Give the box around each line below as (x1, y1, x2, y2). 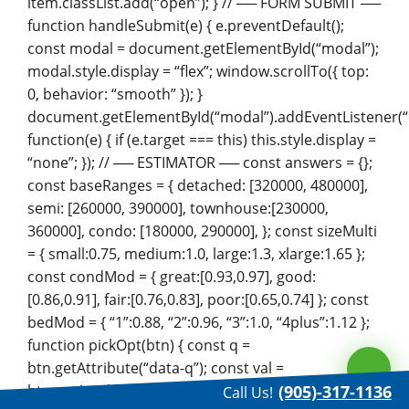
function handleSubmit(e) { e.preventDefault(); (27, 15, 344, 36)
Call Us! (222, 383, 273, 404)
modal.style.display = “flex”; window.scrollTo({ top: (27, 60, 369, 81)
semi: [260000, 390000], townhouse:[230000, (27, 197, 329, 218)
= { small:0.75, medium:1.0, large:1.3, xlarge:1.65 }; (27, 243, 365, 264)
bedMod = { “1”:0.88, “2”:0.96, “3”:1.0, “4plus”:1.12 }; (27, 311, 370, 332)
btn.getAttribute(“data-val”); (27, 380, 217, 401)
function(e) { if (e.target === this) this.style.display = (27, 129, 376, 150)
